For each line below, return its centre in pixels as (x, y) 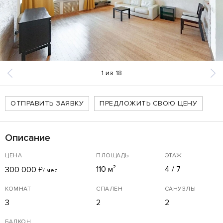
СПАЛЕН (110, 189)
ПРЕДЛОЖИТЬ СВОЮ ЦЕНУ (148, 103)
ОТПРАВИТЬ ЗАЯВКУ (47, 103)
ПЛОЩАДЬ (112, 155)
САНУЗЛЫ (180, 189)
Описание (28, 138)
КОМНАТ (18, 189)
